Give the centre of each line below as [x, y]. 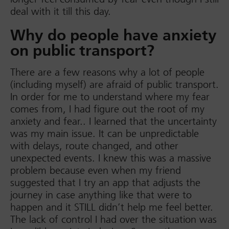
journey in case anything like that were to [101, 195]
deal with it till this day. [61, 11]
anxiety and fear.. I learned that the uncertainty [113, 121]
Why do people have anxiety [113, 35]
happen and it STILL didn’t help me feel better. [112, 207]
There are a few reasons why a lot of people [107, 72]
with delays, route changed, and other [94, 146]
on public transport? [82, 51]
